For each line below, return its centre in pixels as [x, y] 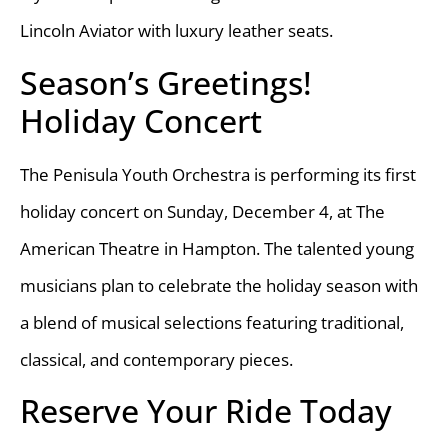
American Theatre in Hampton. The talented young [217, 248]
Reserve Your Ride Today [206, 411]
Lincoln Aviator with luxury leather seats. [176, 31]
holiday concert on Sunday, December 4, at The [202, 211]
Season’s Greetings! [166, 82]
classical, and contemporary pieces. [156, 359]
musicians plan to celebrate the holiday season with [219, 285]
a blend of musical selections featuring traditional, [212, 322]
